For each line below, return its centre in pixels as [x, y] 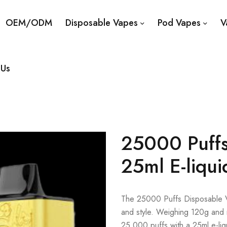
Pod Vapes [179, 23]
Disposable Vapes [102, 23]
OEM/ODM [29, 23]
